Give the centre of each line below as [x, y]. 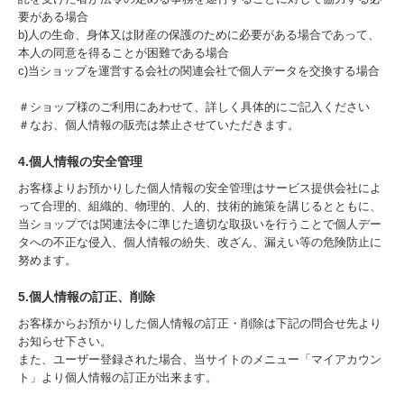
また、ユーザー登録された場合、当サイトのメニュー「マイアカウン [200, 359]
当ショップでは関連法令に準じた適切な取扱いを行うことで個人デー [200, 224]
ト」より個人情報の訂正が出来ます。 [118, 377]
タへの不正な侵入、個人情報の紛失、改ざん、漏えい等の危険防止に [200, 242]
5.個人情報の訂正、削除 [87, 296]
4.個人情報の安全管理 [80, 161]
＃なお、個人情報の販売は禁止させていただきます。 [159, 125]
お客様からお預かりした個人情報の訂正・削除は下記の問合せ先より [200, 323]
